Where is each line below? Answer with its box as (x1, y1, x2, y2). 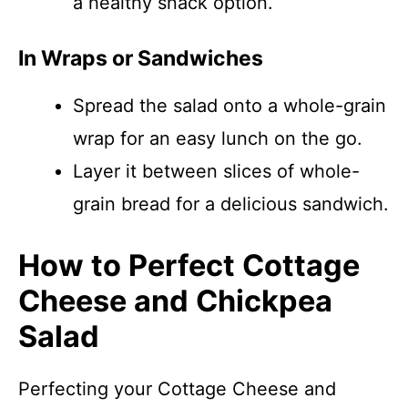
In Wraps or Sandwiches (18, 46, 263, 71)
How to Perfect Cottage (18, 248, 360, 283)
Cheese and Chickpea (18, 283, 332, 319)
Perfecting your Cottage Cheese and (18, 378, 336, 400)
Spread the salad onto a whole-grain (73, 95, 386, 117)
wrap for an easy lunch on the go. (73, 127, 362, 149)
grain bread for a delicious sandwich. (73, 193, 389, 215)
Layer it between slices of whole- (73, 160, 360, 182)
